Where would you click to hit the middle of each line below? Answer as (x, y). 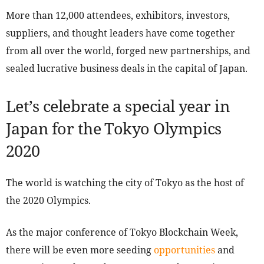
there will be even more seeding (80, 250)
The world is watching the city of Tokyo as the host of (125, 183)
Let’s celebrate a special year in (118, 106)
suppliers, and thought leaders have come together (121, 33)
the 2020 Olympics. (48, 201)
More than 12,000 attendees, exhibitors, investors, (118, 16)
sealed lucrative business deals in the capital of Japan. (127, 69)
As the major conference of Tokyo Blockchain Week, (122, 232)
